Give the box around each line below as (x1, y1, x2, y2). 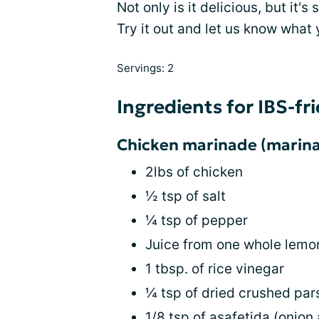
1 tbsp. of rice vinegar (145, 261, 284, 278)
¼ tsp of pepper (145, 212, 248, 229)
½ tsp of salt (145, 188, 226, 205)
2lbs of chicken (145, 164, 243, 181)
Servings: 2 (117, 61, 174, 75)
